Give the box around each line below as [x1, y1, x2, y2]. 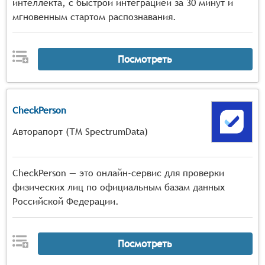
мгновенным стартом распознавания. [12, 11, 176, 22]
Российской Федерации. [12, 196, 119, 207]
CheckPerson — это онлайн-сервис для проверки [12, 167, 224, 179]
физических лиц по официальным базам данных [12, 182, 225, 193]
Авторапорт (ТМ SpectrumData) [12, 126, 148, 137]
